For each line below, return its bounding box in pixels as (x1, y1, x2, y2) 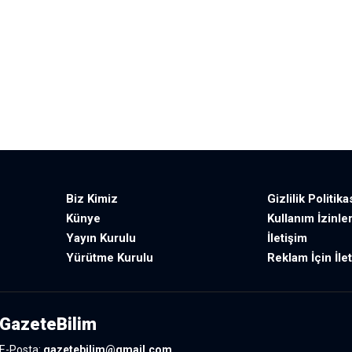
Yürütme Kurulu (66, 250, 153, 265)
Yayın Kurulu (66, 230, 136, 245)
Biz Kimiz (66, 191, 118, 206)
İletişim (267, 230, 307, 245)
